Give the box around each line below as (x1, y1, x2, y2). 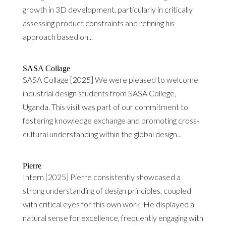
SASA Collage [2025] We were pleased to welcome (22, 75, 198, 84)
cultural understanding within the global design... (22, 129, 182, 139)
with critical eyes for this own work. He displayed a (22, 199, 194, 209)
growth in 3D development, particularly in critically (22, 5, 193, 14)
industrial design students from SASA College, (22, 88, 176, 98)
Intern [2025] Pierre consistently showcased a (22, 172, 181, 182)
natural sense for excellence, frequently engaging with (22, 213, 203, 222)
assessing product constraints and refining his (22, 18, 175, 28)
